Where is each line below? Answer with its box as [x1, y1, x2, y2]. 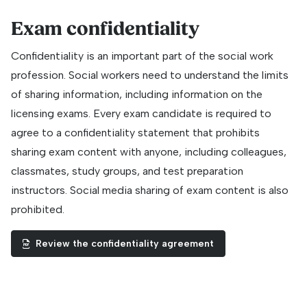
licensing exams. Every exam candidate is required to [11, 107, 271, 121]
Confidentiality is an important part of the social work [11, 49, 273, 63]
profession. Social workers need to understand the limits [11, 69, 288, 82]
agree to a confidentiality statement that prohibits [11, 126, 260, 140]
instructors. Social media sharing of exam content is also [11, 184, 288, 197]
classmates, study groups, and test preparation [11, 164, 243, 178]
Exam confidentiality [11, 17, 199, 42]
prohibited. [11, 203, 64, 217]
